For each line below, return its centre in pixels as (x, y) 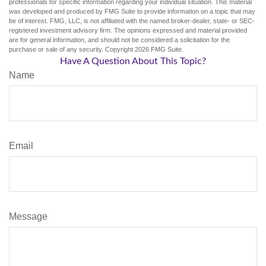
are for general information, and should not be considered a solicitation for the (119, 39)
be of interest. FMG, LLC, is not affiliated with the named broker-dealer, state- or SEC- (132, 20)
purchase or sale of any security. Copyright (72, 49)
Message (28, 216)
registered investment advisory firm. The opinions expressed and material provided (128, 30)
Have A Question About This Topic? (133, 61)
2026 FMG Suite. (159, 49)
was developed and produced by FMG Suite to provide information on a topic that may (132, 11)
